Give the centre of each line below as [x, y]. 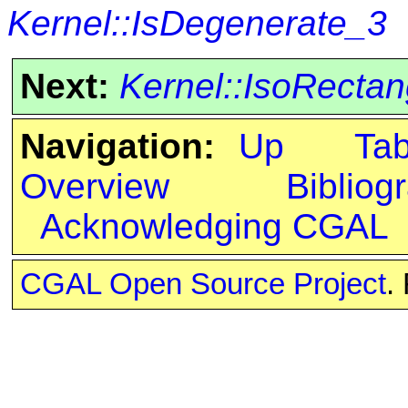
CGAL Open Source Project [203, 285]
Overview [94, 187]
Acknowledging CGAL [214, 227]
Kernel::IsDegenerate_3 [197, 23]
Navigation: [117, 147]
